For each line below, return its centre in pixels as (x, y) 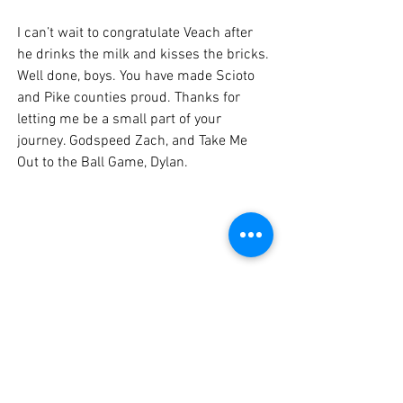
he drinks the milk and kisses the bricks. (145, 54)
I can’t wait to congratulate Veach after (137, 33)
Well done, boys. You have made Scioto (138, 76)
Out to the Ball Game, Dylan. (103, 162)
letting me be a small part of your (121, 119)
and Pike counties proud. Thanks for (130, 98)
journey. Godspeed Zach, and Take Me (134, 141)
